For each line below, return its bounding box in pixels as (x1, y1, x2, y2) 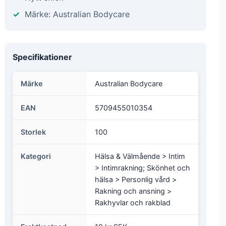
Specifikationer (13, 52, 72, 62)
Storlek (21, 128, 46, 136)
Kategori (21, 152, 51, 160)
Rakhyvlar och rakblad (95, 198, 171, 207)
